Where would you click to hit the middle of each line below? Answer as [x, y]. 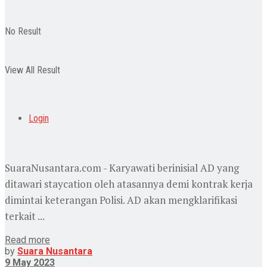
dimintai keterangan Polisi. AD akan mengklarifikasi [121, 200]
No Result [23, 31]
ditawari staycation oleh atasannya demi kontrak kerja [129, 184]
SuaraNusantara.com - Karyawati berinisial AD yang [122, 168]
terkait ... [25, 216]
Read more [27, 240]
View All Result [32, 70]
